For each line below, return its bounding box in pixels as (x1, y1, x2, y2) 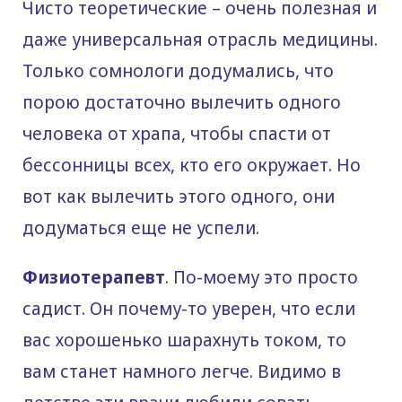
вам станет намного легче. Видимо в (22, 360, 341, 384)
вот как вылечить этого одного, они (22, 185, 335, 209)
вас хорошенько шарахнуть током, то (22, 328, 346, 353)
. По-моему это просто (165, 266, 358, 290)
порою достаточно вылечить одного (22, 91, 341, 115)
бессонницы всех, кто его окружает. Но (22, 153, 361, 178)
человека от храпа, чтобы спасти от (22, 122, 331, 146)
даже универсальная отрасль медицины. (22, 28, 378, 52)
